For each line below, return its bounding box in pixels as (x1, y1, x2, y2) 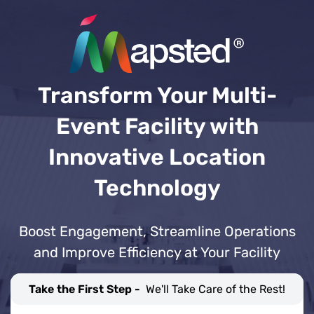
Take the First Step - (29, 282, 143, 296)
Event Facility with (55, 112, 259, 139)
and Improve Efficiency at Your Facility (34, 243, 280, 261)
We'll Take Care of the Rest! (146, 282, 285, 296)
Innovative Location (48, 143, 266, 170)
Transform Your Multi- (37, 81, 277, 109)
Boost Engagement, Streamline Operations (18, 222, 296, 240)
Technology (93, 174, 221, 201)
